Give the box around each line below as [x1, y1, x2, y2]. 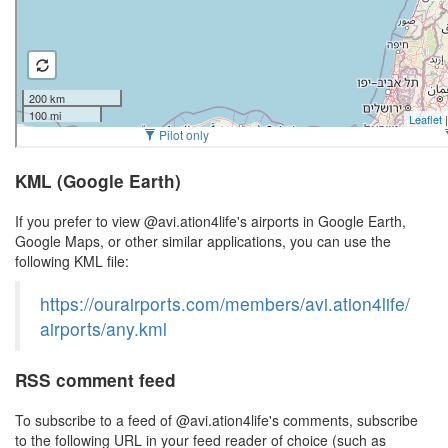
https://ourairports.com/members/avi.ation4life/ [40, 291, 410, 316]
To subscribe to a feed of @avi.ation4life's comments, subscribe [15, 410, 418, 430]
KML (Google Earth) [15, 169, 181, 193]
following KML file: [15, 251, 129, 271]
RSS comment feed [15, 368, 176, 392]
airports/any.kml [40, 316, 167, 341]
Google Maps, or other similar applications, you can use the [15, 231, 391, 251]
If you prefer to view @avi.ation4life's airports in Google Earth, [15, 211, 406, 231]
